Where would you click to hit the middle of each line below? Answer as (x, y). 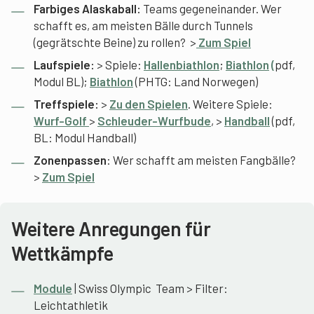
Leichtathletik (71, 305)
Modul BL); (62, 81)
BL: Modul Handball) (85, 137)
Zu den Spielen (149, 103)
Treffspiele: (67, 103)
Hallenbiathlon (182, 64)
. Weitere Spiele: (230, 103)
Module (53, 288)
